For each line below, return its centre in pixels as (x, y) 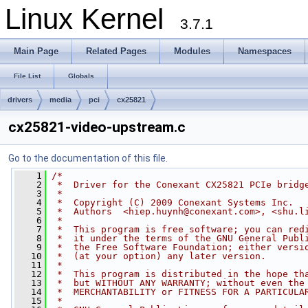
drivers (20, 100)
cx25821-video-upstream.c (97, 127)
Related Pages (116, 51)
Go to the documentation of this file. (88, 158)
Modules (192, 51)
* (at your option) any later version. (159, 256)
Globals (81, 76)
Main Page (36, 51)
